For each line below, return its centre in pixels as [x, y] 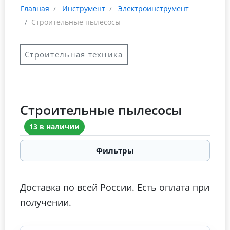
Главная [35, 8]
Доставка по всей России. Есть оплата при [115, 187]
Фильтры [115, 151]
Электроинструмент [154, 8]
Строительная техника [74, 54]
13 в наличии [54, 127]
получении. [46, 202]
